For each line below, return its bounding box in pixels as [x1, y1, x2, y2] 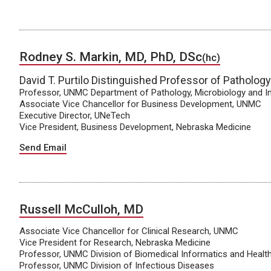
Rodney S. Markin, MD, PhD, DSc [19, 50, 202, 65]
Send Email [19, 142, 67, 154]
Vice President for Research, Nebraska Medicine [19, 237, 211, 249]
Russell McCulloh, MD [19, 202, 143, 217]
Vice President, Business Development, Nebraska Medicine [19, 122, 251, 133]
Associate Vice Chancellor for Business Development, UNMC [19, 99, 261, 110]
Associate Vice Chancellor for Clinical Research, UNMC [19, 226, 238, 237]
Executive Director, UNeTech [19, 110, 130, 122]
